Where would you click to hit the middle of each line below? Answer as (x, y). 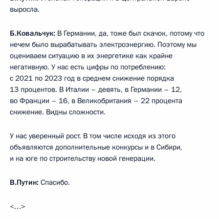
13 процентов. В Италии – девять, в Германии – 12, (96, 89)
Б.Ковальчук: (33, 33)
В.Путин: (24, 182)
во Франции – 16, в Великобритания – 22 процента (96, 100)
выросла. (25, 9)
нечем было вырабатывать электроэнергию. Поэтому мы (103, 44)
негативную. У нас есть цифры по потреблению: (88, 67)
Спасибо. (54, 182)
